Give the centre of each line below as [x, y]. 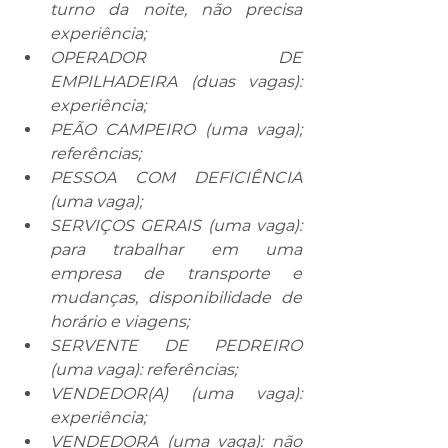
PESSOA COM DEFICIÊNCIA [176, 178]
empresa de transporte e [176, 274]
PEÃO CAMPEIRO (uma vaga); [176, 130]
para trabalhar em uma [176, 250]
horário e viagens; [119, 322]
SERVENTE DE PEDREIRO [176, 346]
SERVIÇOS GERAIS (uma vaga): [176, 226]
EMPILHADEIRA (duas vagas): [176, 82]
